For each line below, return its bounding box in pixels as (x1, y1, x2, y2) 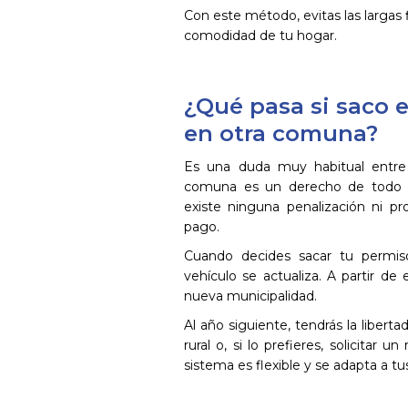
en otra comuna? (184, 120, 378, 147)
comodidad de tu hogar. (184, 27, 337, 44)
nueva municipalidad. (184, 288, 317, 304)
